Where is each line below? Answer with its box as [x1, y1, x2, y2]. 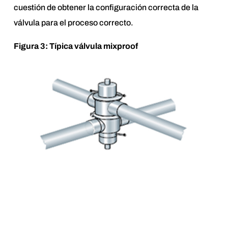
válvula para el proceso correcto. [13, 18, 133, 27]
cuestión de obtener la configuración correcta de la [13, 3, 198, 12]
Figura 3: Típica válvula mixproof [13, 41, 138, 50]
